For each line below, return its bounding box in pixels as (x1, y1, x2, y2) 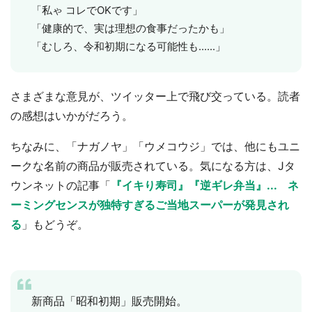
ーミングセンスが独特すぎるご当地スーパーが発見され (10, 197, 289, 212)
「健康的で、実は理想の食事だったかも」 (31, 21, 230, 35)
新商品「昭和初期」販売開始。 (31, 293, 187, 308)
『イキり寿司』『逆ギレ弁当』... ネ (111, 178, 299, 192)
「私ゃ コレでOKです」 (31, 3, 143, 17)
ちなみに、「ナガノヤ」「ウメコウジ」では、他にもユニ (10, 139, 300, 153)
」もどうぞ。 (22, 217, 88, 231)
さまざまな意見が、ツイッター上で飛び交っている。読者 (10, 88, 300, 103)
